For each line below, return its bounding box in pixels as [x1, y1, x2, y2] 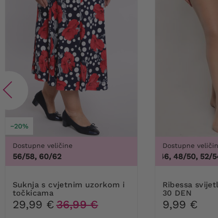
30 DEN [162, 188, 192, 198]
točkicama [12, 188, 54, 198]
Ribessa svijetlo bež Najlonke [162, 180, 168, 189]
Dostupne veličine [12, 141, 73, 149]
